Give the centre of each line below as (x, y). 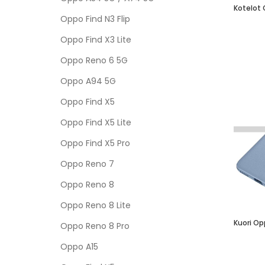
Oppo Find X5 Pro (95, 143)
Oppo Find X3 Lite (96, 40)
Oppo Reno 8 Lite (96, 205)
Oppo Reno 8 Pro (95, 226)
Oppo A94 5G (88, 81)
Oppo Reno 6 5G (94, 60)
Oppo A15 (79, 247)
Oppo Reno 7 (87, 164)
